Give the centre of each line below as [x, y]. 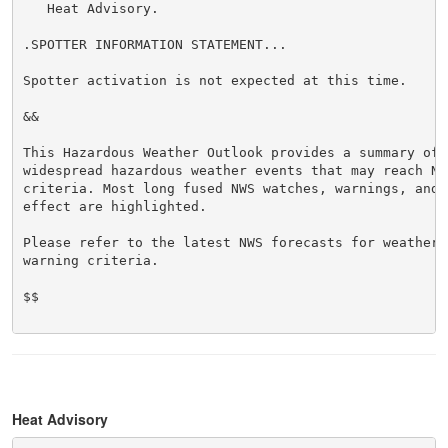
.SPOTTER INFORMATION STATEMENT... [154, 44]
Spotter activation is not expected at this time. [214, 80]
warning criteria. [90, 260]
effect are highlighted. [114, 206]
